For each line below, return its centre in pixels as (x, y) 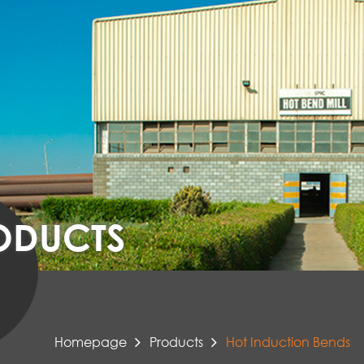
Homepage (91, 342)
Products (176, 342)
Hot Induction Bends (288, 342)
